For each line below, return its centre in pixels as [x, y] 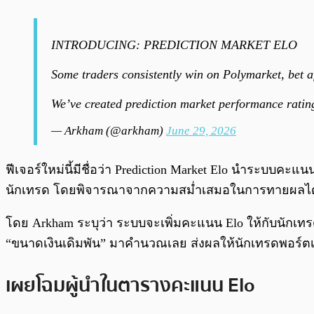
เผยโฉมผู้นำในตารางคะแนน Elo [130, 285]
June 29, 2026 [201, 131]
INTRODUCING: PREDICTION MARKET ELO [174, 45]
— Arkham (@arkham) [109, 131]
